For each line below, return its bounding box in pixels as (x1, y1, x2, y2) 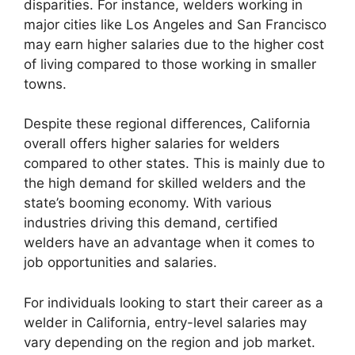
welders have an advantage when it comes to (24, 235, 315, 251)
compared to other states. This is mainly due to (24, 155, 325, 172)
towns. (24, 75, 67, 92)
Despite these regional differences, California (24, 116, 311, 132)
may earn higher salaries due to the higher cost (24, 36, 324, 52)
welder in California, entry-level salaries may (24, 314, 307, 330)
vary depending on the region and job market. (24, 334, 315, 350)
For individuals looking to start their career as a (24, 294, 323, 311)
